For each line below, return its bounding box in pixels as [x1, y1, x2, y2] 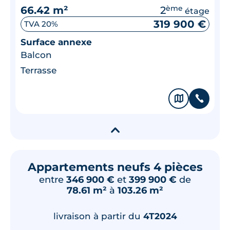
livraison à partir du [53, 210, 143, 221]
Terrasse [21, 65, 56, 75]
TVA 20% [24, 19, 58, 29]
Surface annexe [21, 36, 92, 47]
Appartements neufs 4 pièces [27, 160, 203, 174]
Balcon [21, 49, 52, 60]
